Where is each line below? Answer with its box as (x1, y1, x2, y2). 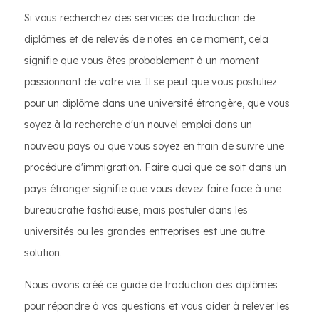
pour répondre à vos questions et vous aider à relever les (24, 300, 290, 313)
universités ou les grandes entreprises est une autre (24, 225, 265, 238)
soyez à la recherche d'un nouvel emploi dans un (24, 118, 252, 131)
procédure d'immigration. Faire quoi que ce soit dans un (24, 161, 286, 174)
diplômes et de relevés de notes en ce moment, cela (24, 33, 268, 46)
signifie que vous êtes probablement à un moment (24, 54, 259, 67)
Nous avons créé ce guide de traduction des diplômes (24, 278, 278, 291)
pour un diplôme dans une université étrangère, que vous (24, 97, 290, 110)
